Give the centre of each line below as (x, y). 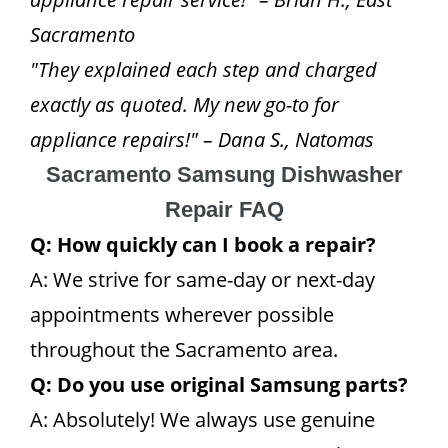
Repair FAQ (224, 209)
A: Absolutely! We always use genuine (202, 419)
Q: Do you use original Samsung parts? (219, 384)
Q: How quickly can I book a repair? (203, 244)
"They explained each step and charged (203, 69)
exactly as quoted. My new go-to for (184, 104)
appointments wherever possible (182, 314)
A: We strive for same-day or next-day (202, 279)
